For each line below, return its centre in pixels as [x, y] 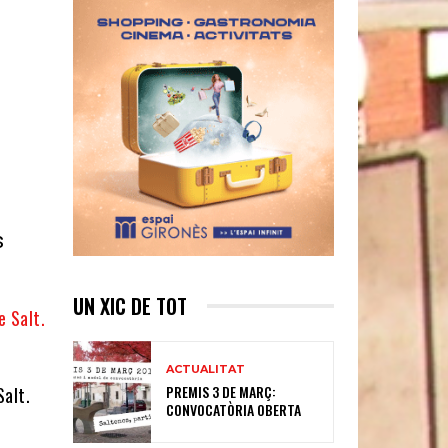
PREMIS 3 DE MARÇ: [221, 392]
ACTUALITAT [206, 369]
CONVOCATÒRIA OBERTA [234, 410]
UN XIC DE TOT [130, 305]
